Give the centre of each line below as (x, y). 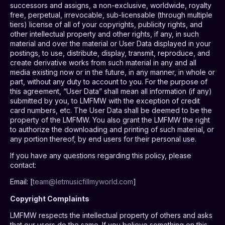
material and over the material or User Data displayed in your (110, 43)
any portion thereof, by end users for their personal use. (103, 139)
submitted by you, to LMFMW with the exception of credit (105, 100)
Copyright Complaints (50, 198)
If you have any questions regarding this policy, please (101, 155)
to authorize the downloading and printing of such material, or (112, 129)
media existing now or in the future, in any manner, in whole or (113, 72)
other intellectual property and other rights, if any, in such (104, 34)
